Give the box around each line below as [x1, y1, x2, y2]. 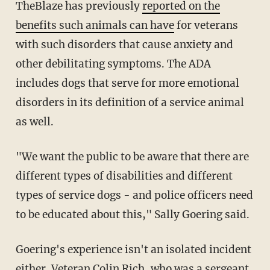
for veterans [174, 18, 238, 32]
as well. [15, 115, 54, 128]
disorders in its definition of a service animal [15, 95, 244, 109]
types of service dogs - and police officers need [15, 188, 253, 202]
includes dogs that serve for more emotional [15, 76, 239, 90]
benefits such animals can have [15, 18, 174, 32]
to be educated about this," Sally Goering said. [15, 207, 250, 221]
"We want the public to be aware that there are [15, 149, 249, 163]
